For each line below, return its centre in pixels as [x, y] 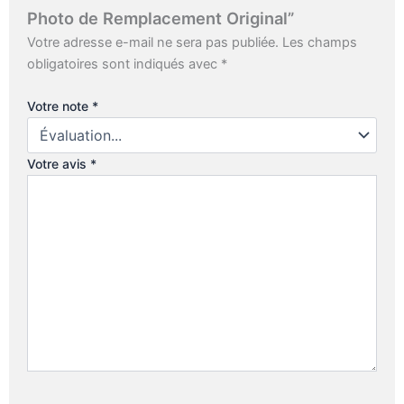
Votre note [60, 106]
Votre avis [59, 163]
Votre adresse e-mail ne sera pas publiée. [153, 42]
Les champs [320, 42]
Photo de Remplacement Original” [161, 18]
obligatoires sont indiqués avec [124, 64]
